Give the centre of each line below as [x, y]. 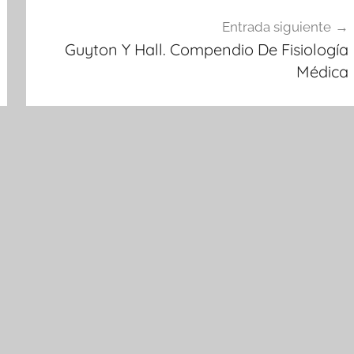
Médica [322, 71]
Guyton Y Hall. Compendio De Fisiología [206, 49]
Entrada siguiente [276, 26]
